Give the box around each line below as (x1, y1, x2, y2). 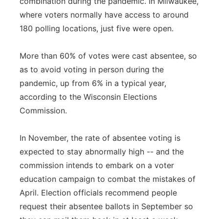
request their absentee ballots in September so (20, 201, 193, 211)
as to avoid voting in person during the (20, 65, 164, 74)
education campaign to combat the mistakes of (20, 174, 196, 184)
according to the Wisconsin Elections (20, 92, 157, 102)
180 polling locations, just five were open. (20, 23, 174, 33)
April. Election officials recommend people (20, 188, 177, 197)
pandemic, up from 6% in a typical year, (20, 78, 166, 88)
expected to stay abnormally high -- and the (20, 147, 184, 156)
